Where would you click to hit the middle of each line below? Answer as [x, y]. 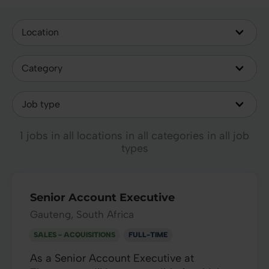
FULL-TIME [148, 234]
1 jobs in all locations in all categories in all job [134, 135]
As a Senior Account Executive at [112, 258]
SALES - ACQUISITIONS [74, 234]
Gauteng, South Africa [82, 214]
